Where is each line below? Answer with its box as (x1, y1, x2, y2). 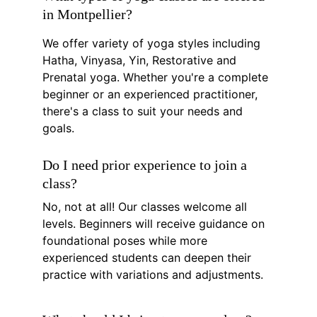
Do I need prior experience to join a (42, 157, 250, 173)
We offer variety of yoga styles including (42, 36, 264, 50)
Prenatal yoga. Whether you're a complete (42, 70, 272, 84)
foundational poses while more (42, 234, 211, 248)
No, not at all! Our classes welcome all (42, 200, 250, 214)
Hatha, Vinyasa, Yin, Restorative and (42, 53, 240, 67)
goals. (42, 121, 74, 135)
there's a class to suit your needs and (42, 104, 246, 118)
